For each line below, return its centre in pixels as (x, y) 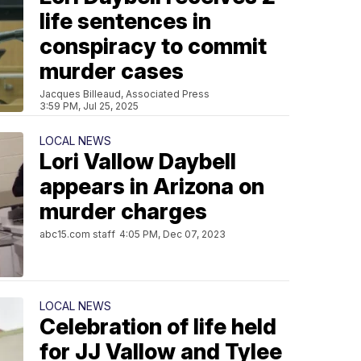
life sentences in (125, 21)
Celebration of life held (158, 326)
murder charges (123, 211)
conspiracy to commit (153, 46)
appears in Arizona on (152, 186)
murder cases (112, 71)
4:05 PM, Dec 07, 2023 (172, 234)
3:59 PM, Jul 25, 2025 (89, 106)
